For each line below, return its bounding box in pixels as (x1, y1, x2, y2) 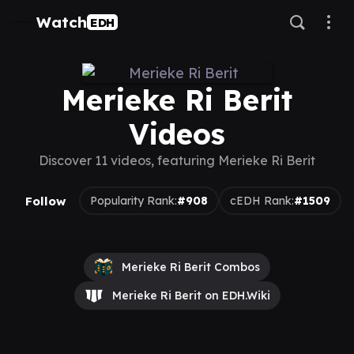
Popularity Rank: (90, 193, 177, 208)
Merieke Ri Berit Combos (122, 260, 260, 274)
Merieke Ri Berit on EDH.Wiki (111, 288, 270, 303)
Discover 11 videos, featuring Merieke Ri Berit (39, 153, 315, 168)
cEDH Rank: (230, 193, 294, 208)
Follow (25, 193, 66, 209)
